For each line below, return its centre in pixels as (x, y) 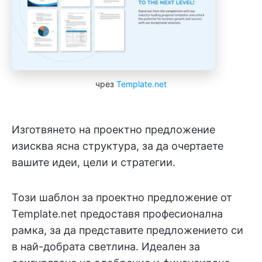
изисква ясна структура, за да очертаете (118, 146)
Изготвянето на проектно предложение (113, 130)
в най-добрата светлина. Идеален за (106, 247)
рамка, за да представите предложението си (127, 230)
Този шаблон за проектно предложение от (122, 198)
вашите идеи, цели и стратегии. (94, 163)
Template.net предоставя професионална (117, 214)
